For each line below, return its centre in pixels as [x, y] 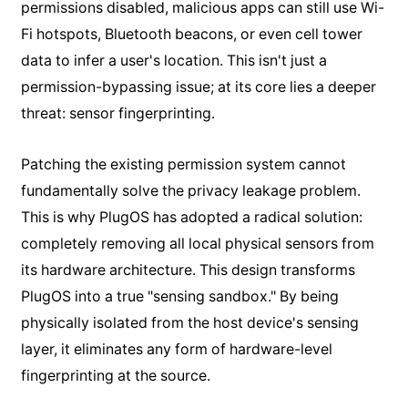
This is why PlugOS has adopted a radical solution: [191, 218]
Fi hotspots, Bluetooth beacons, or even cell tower [191, 35]
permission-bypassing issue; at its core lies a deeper [198, 87]
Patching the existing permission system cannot [183, 165]
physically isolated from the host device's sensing [189, 323]
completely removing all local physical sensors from [197, 244]
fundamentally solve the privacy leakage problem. [190, 191]
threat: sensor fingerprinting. [117, 114]
